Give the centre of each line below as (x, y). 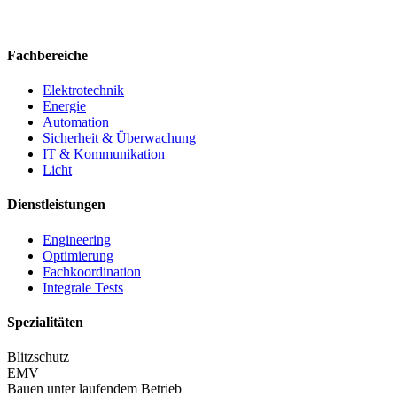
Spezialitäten (45, 323)
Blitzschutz (38, 357)
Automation (76, 122)
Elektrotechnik (83, 90)
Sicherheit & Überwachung (119, 138)
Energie (64, 106)
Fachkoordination (92, 271)
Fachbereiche (47, 55)
